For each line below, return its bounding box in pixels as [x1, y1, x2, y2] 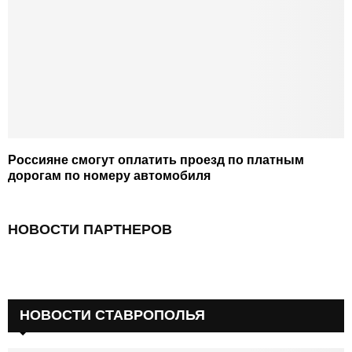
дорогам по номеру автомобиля [8, 169, 211, 183]
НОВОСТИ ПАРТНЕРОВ [8, 222, 172, 238]
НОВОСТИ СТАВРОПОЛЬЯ [20, 307, 205, 324]
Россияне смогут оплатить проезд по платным [8, 153, 304, 167]
